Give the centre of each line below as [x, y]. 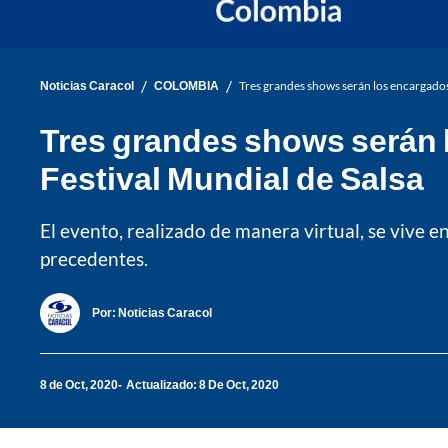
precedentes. [94, 258]
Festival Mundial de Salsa [232, 177]
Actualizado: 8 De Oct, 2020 [202, 385]
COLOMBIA [186, 86]
